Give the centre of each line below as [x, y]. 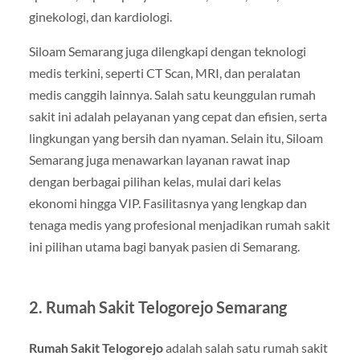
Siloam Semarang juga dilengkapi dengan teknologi [167, 51]
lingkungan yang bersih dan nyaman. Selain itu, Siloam [176, 137]
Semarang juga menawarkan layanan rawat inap [159, 159]
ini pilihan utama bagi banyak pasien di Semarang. [164, 246]
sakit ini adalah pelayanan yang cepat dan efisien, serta [178, 116]
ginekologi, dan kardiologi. [100, 16]
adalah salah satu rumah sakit [245, 347]
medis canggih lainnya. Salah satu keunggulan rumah [172, 94]
